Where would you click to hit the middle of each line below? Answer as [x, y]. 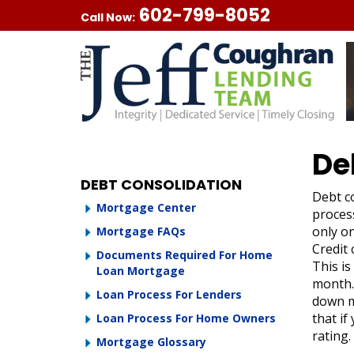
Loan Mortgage [141, 271]
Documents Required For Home [185, 255]
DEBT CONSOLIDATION [161, 185]
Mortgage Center [146, 207]
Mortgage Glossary [151, 342]
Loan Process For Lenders [169, 294]
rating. [331, 336]
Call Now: [108, 17]
